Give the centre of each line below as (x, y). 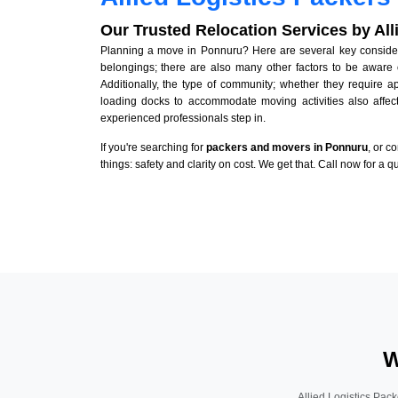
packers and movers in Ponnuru (287, 148)
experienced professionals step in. (183, 119)
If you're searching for (153, 148)
